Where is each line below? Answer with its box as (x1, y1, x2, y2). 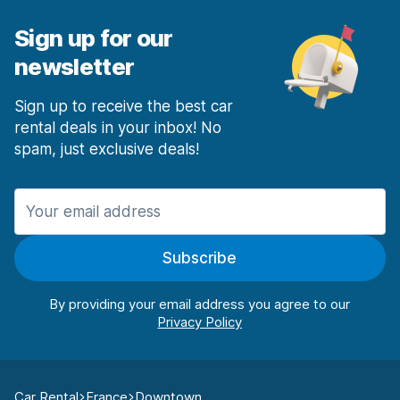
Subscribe (162, 249, 237, 268)
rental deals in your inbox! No (14, 119, 221, 137)
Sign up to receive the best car (14, 97, 233, 116)
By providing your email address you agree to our (49, 296, 351, 313)
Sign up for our (14, 24, 173, 53)
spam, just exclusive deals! (14, 140, 199, 159)
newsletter (14, 53, 135, 81)
